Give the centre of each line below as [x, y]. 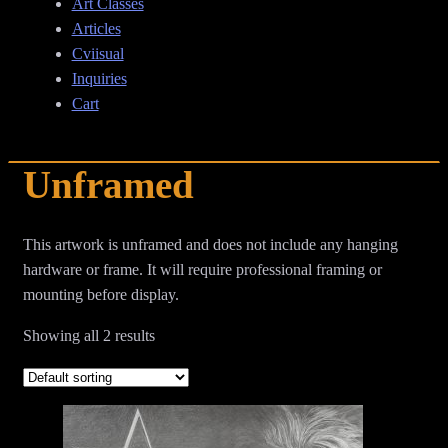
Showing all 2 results [89, 336]
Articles [96, 29]
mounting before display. [101, 295]
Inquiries [99, 79]
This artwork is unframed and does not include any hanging [210, 245]
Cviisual [97, 54]
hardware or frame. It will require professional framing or [202, 270]
